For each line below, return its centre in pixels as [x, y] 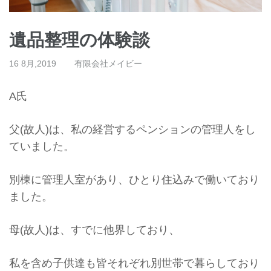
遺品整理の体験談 [80, 40]
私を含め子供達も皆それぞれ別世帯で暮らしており [134, 263]
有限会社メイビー [108, 63]
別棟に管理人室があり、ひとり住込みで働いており [134, 179]
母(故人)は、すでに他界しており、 [94, 230]
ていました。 [42, 146]
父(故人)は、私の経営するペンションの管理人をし [132, 129]
